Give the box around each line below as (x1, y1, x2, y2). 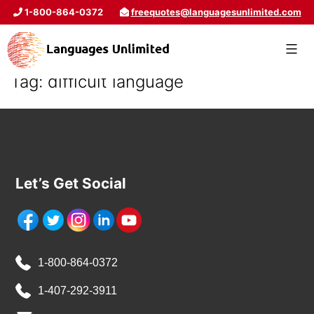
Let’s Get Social (15, 175, 127, 193)
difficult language (48, 71, 184, 92)
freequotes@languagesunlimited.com (130, 6, 301, 18)
